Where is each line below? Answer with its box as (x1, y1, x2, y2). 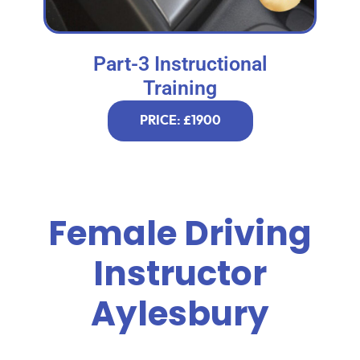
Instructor (93, 250, 267, 298)
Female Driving (48, 210, 312, 258)
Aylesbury (91, 290, 269, 338)
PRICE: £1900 (139, 114, 221, 128)
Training (143, 76, 217, 100)
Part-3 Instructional (92, 52, 268, 76)
